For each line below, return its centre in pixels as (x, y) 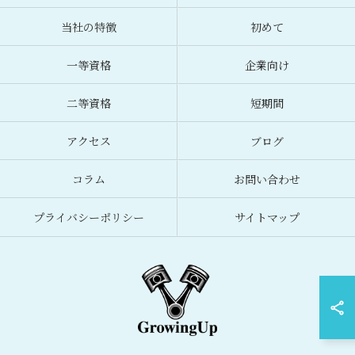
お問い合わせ (267, 179)
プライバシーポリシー (88, 217)
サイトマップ (267, 217)
